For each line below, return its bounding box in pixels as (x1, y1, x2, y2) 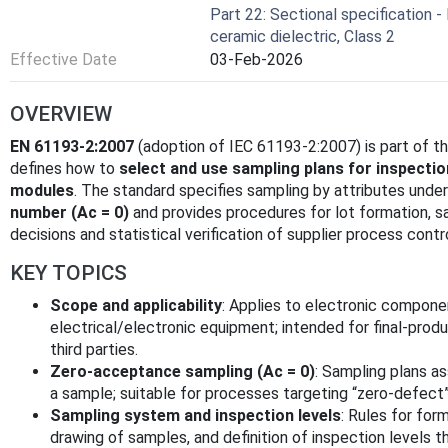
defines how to (10, 158, 119, 178)
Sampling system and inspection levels (50, 405, 341, 425)
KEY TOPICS (10, 260, 127, 285)
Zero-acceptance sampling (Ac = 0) (50, 361, 315, 381)
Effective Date (10, 50, 117, 70)
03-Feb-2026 (210, 50, 303, 70)
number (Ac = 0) (10, 202, 129, 222)
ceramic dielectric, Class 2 (210, 26, 395, 46)
